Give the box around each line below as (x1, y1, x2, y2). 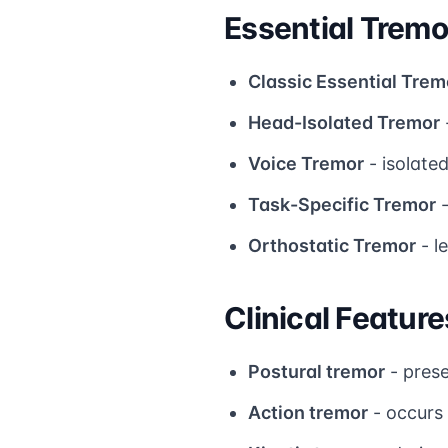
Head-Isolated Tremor (248, 111, 440, 133)
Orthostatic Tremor (248, 234, 416, 256)
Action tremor (248, 401, 368, 423)
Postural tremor (248, 360, 385, 382)
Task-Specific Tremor (248, 193, 436, 215)
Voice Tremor (248, 152, 364, 174)
